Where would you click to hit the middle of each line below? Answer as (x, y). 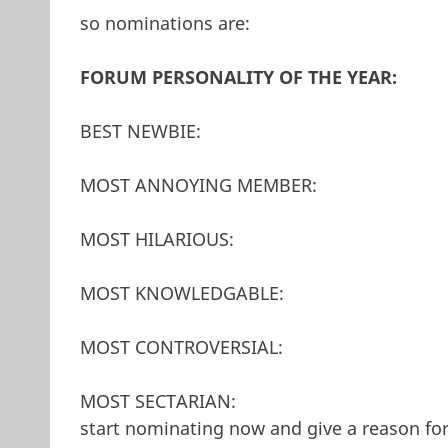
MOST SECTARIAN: (157, 400)
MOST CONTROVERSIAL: (181, 346)
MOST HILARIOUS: (156, 238)
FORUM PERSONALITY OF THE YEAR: (238, 76)
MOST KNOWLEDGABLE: (181, 292)
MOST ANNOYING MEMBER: (198, 184)
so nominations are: (164, 22)
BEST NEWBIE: (140, 130)
